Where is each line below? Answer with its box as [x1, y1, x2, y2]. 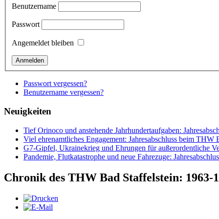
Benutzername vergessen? [23, 88, 104, 97]
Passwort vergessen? [23, 79, 87, 88]
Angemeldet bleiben [12, 39, 74, 47]
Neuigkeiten [4, 106, 51, 117]
